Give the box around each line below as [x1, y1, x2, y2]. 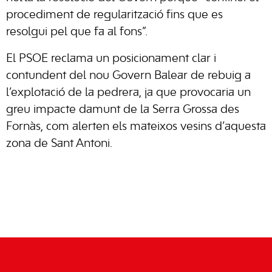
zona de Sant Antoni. [6, 138, 112, 149]
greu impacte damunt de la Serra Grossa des [6, 104, 239, 115]
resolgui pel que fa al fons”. [6, 27, 151, 38]
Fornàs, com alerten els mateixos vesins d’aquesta [6, 121, 266, 132]
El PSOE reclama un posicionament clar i [6, 53, 216, 64]
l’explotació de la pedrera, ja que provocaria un [6, 87, 251, 98]
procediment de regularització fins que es [6, 10, 223, 21]
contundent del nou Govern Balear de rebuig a [6, 70, 251, 81]
